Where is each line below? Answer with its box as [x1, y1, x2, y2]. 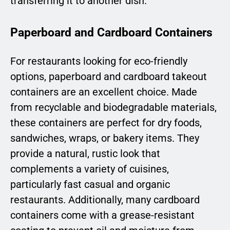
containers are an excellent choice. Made [10, 85, 197, 98]
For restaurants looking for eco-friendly [10, 54, 187, 67]
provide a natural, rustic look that [10, 147, 160, 160]
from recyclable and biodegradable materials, [10, 101, 217, 113]
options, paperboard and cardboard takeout [10, 70, 207, 83]
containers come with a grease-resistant [10, 208, 195, 221]
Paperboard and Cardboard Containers [10, 25, 213, 40]
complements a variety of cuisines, [10, 162, 169, 175]
